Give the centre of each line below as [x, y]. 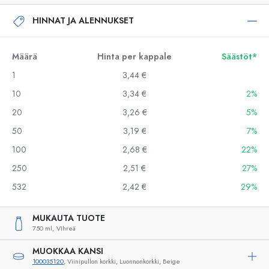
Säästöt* [239, 57]
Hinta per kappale [134, 57]
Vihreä [66, 228]
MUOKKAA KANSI [68, 251]
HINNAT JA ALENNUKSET [83, 20]
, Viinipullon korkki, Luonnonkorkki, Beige [122, 261]
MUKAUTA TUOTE [69, 218]
